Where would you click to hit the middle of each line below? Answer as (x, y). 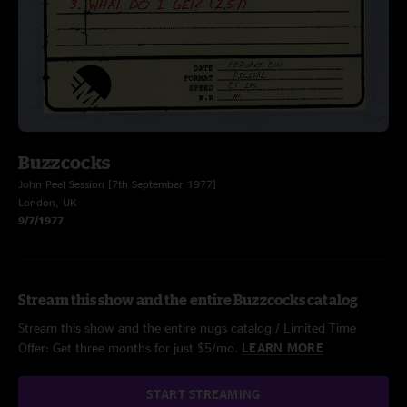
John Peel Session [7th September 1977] (117, 184)
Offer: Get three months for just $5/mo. (130, 347)
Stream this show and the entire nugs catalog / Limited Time (187, 328)
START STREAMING (203, 394)
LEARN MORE (283, 347)
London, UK (48, 202)
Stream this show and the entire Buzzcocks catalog (188, 300)
